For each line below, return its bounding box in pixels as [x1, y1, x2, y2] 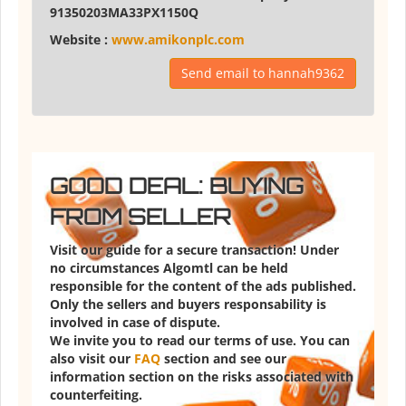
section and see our [160, 350, 286, 368]
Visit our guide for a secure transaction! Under [50, 241, 339, 259]
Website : [50, 31, 111, 49]
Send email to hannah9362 [181, 64, 344, 82]
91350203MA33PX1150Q [50, 4, 198, 22]
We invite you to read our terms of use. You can [50, 332, 350, 350]
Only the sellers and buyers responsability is [50, 295, 326, 314]
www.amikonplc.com [111, 31, 245, 49]
